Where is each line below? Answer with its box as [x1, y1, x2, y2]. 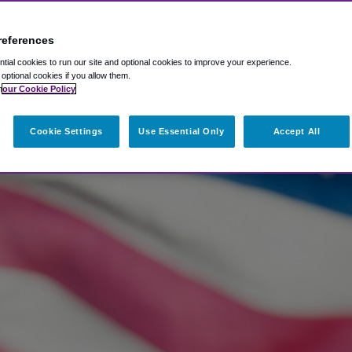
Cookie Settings [30, 126, 103, 136]
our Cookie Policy [2, 84, 75, 93]
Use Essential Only [138, 126, 225, 136]
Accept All [273, 126, 321, 136]
